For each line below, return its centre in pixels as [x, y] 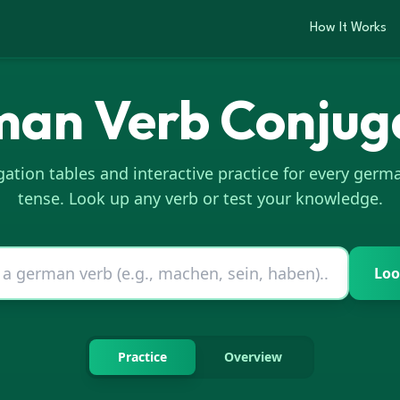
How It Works [348, 28]
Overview [253, 357]
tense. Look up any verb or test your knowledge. [200, 198]
